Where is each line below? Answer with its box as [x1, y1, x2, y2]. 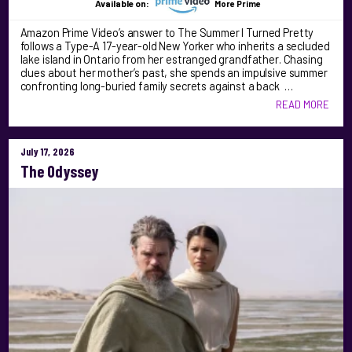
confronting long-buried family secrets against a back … [20, 79, 293, 93]
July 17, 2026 [20, 145, 75, 158]
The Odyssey [20, 161, 98, 181]
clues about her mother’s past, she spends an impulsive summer [20, 65, 328, 79]
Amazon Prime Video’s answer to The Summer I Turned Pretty [20, 25, 314, 39]
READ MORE [276, 97, 330, 111]
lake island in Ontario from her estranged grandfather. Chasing [20, 52, 323, 66]
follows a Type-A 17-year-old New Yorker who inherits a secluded [20, 38, 330, 53]
